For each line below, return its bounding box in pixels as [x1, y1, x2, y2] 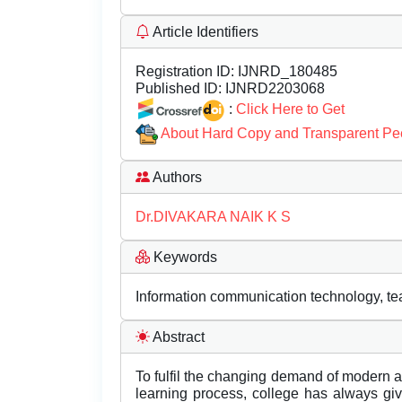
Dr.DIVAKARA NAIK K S [135, 209, 291, 225]
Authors [150, 170, 202, 186]
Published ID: [135, 81, 222, 96]
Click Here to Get [236, 100, 345, 117]
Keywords [150, 249, 217, 266]
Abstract [150, 329, 205, 345]
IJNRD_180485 [234, 64, 337, 79]
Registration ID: [135, 64, 234, 79]
